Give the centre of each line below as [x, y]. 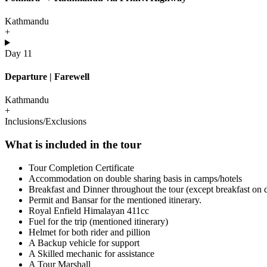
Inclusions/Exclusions [46, 122]
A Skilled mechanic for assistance [91, 253]
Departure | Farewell [47, 77]
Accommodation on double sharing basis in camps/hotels [136, 178]
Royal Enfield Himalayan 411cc [90, 210]
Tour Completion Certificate [81, 167]
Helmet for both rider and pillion [89, 232]
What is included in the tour [73, 145]
